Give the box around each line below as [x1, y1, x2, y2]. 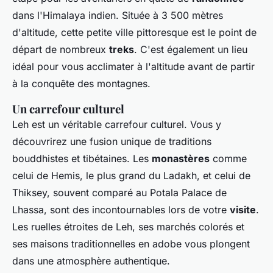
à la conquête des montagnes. [12, 77, 151, 90]
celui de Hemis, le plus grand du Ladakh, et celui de [12, 169, 250, 182]
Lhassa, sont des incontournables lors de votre [12, 204, 230, 216]
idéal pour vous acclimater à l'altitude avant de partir [12, 60, 255, 73]
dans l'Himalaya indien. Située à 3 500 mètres [12, 9, 223, 22]
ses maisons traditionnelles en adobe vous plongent [12, 238, 250, 250]
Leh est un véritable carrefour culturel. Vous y [12, 118, 221, 131]
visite [230, 204, 256, 216]
